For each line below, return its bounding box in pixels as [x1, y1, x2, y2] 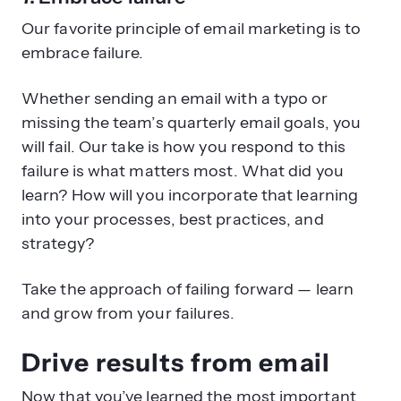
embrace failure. [21, 42, 144, 63]
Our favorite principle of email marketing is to [21, 18, 362, 38]
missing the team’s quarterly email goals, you [21, 112, 362, 132]
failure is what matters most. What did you [21, 160, 344, 181]
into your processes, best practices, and [21, 209, 324, 229]
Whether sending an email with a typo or [21, 88, 328, 108]
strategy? [21, 233, 94, 253]
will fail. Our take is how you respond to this [21, 136, 346, 157]
